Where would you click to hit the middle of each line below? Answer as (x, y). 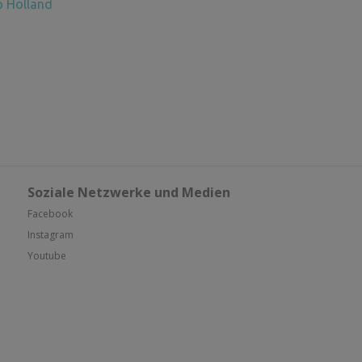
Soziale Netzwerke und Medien (129, 192)
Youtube (47, 255)
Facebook (50, 213)
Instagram (51, 234)
